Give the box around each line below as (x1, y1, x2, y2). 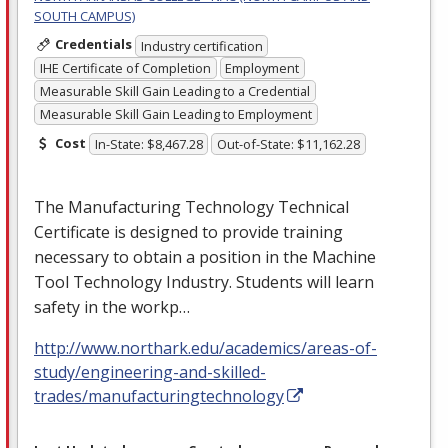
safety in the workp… (34, 296, 190, 319)
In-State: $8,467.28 (94, 135, 203, 154)
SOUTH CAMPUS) (34, 7, 135, 26)
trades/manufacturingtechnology (34, 385, 284, 408)
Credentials (54, 35, 132, 54)
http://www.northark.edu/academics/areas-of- (34, 337, 377, 360)
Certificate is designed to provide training (34, 221, 343, 244)
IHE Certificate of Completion (39, 59, 211, 78)
